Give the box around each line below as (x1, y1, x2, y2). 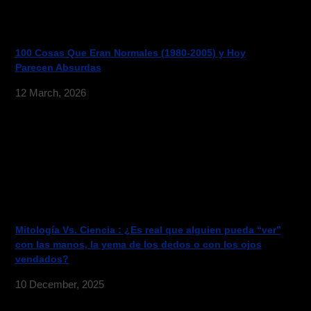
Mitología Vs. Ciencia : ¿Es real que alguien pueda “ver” (15, 224, 281, 236)
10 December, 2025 (15, 278, 104, 290)
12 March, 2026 (15, 86, 86, 99)
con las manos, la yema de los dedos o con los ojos (15, 239, 262, 251)
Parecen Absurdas (15, 62, 101, 74)
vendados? (15, 253, 69, 265)
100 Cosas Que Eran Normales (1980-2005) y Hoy (15, 47, 246, 59)
